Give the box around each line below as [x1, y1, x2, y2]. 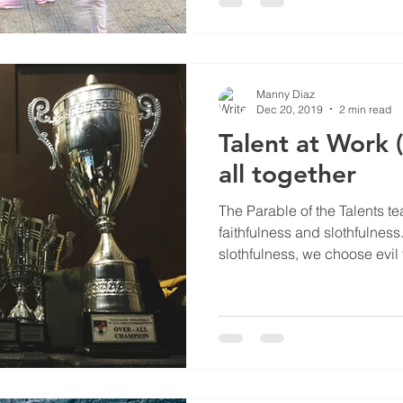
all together [219, 157, 356, 189]
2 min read [339, 102, 391, 116]
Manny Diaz [256, 86, 315, 101]
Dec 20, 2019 [256, 102, 323, 116]
